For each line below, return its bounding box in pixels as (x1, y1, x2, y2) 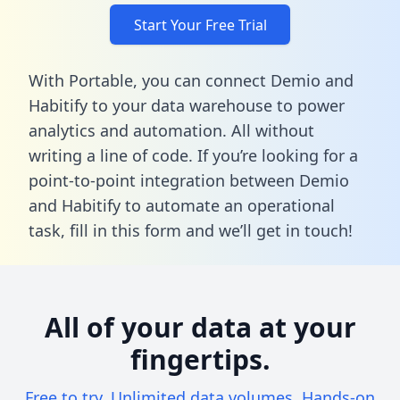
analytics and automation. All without (29, 119, 314, 141)
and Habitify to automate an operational (29, 194, 335, 216)
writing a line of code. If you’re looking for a (29, 144, 358, 166)
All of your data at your (44, 308, 356, 346)
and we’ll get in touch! (181, 219, 353, 241)
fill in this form (70, 219, 181, 241)
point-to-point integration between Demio (29, 169, 349, 191)
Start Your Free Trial (133, 14, 267, 35)
